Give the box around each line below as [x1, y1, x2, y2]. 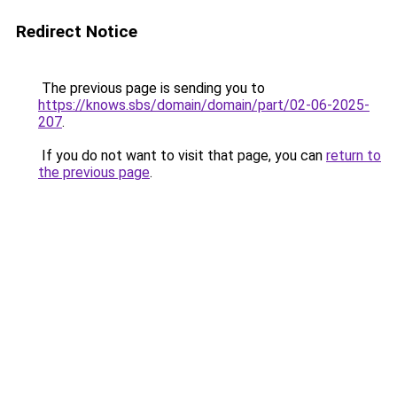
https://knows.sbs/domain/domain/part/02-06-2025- [38, 97, 370, 113]
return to [326, 147, 381, 164]
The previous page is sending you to [38, 80, 265, 97]
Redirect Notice [16, 21, 137, 42]
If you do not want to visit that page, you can [38, 147, 326, 164]
